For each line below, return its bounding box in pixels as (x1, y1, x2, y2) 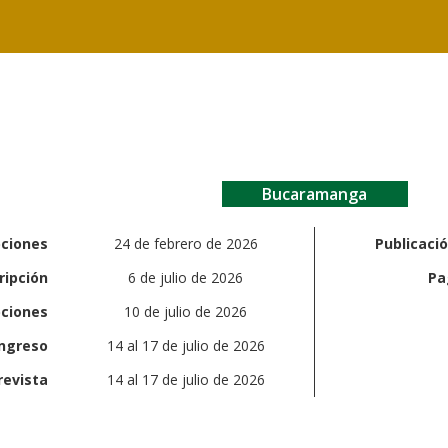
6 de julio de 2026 (128, 267, 244, 287)
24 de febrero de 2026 (113, 233, 258, 253)
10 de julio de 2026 (124, 301, 248, 321)
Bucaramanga (262, 182, 368, 205)
